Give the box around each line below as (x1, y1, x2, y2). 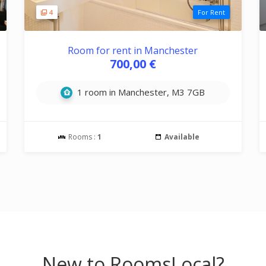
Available (164, 132, 199, 142)
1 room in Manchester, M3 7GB (75, 86, 205, 98)
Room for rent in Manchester (68, 44, 198, 57)
